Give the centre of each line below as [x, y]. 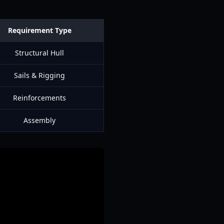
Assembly [39, 120]
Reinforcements [39, 98]
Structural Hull [39, 53]
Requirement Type [39, 30]
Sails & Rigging [39, 75]
